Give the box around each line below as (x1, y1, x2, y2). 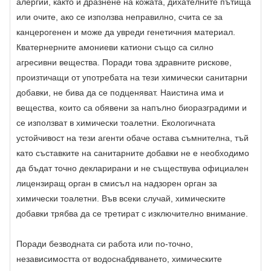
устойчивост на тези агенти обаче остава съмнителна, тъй (16, 133, 249, 143)
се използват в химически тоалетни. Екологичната (16, 118, 215, 128)
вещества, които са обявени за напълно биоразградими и (16, 103, 247, 113)
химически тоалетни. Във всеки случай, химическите (16, 194, 226, 204)
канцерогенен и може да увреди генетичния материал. (16, 27, 235, 38)
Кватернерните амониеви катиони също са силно (16, 42, 214, 53)
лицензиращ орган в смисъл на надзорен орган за (16, 178, 217, 189)
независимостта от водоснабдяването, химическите (16, 254, 222, 264)
